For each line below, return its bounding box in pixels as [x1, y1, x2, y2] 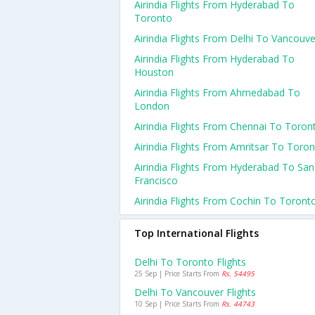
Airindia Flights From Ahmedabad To [134, 86, 300, 99]
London [134, 99, 169, 112]
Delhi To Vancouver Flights [134, 285, 256, 299]
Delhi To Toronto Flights [134, 255, 246, 269]
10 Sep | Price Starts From [134, 299, 221, 309]
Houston [134, 65, 174, 79]
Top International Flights [134, 226, 259, 240]
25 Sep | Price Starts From [134, 269, 221, 278]
